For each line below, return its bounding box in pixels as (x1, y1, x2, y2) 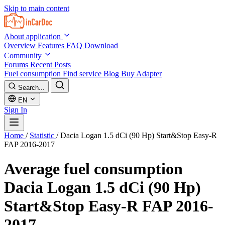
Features (38, 41, 66, 50)
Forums (4, 60, 30, 69)
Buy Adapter (121, 69, 162, 78)
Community (4, 51, 44, 60)
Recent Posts (30, 60, 71, 69)
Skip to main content (4, 4, 69, 13)
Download (84, 41, 118, 50)
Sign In (4, 105, 27, 114)
